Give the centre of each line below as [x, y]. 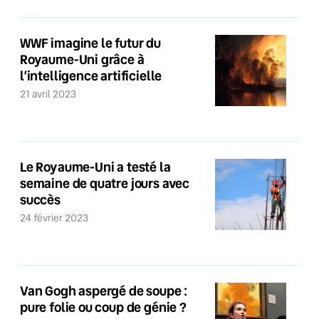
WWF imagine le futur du [90, 43]
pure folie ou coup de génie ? [103, 307]
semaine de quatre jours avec [105, 183]
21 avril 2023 [51, 94]
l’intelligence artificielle [91, 75]
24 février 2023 [57, 218]
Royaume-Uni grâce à [82, 59]
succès [40, 199]
